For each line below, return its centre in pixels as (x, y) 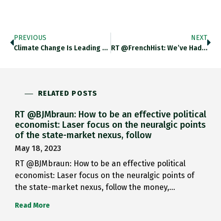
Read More (32, 206)
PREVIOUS (30, 38)
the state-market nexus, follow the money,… (95, 187)
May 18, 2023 (38, 148)
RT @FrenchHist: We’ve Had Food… (204, 48)
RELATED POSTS (67, 94)
